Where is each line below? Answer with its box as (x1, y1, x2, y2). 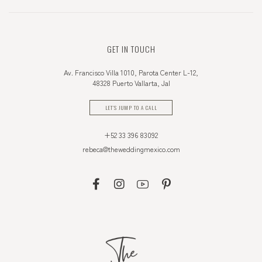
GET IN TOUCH (106, 43, 156, 56)
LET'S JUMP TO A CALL (105, 104, 157, 112)
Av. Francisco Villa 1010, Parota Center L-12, (64, 67, 198, 78)
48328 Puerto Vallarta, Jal (92, 78, 170, 88)
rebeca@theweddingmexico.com (82, 144, 180, 154)
